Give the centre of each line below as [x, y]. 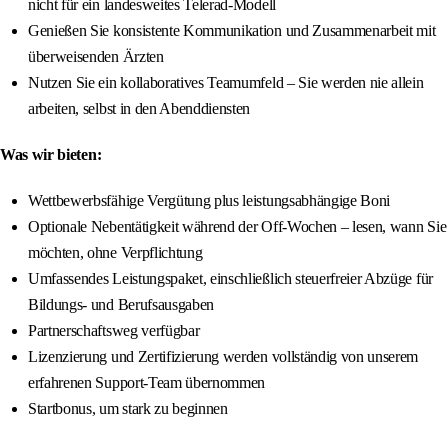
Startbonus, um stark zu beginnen [128, 409]
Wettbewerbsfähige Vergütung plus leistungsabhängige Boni [209, 201]
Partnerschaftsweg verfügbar [114, 331]
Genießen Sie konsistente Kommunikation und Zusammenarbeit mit [232, 31]
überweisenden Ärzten [96, 57]
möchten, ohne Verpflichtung [115, 253]
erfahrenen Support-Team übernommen [147, 383]
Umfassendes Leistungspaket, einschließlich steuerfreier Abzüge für [230, 279]
